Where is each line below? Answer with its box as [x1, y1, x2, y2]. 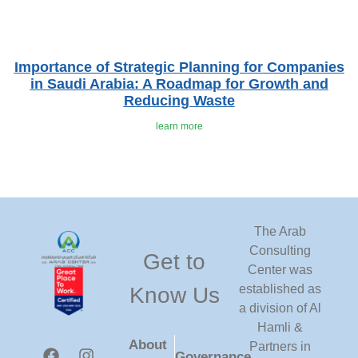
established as [238, 282, 321, 296]
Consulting [249, 244, 311, 258]
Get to [143, 249, 205, 275]
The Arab [253, 225, 306, 239]
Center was [247, 263, 312, 277]
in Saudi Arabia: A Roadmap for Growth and [30, 76, 328, 93]
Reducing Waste [123, 93, 235, 109]
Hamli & [257, 320, 303, 335]
